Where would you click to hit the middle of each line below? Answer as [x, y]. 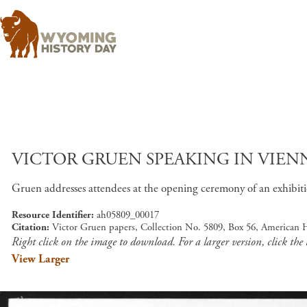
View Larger [40, 259]
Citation [29, 227]
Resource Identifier [51, 215]
